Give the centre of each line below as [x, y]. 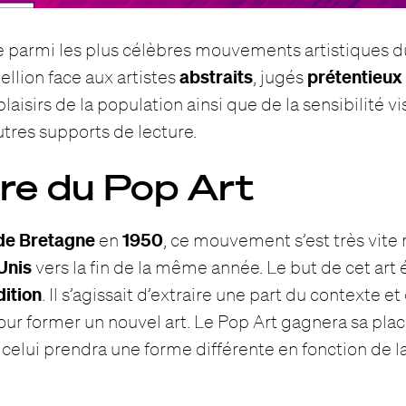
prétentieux [355, 77]
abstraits [217, 77]
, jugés [280, 77]
